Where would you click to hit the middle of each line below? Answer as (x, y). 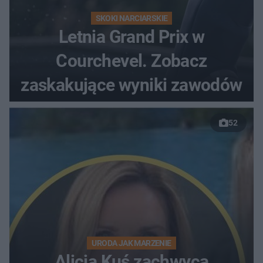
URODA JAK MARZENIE (131, 243)
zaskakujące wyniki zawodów (131, 85)
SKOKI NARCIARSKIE (131, 18)
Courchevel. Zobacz (131, 60)
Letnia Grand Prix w (131, 36)
